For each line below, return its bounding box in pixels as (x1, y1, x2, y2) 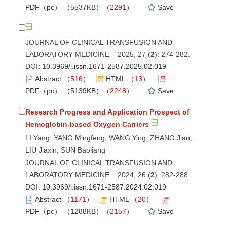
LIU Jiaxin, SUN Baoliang (25, 145, 105, 154)
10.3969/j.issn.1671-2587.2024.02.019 (42, 182, 166, 191)
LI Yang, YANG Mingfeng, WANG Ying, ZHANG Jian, (25, 133, 192, 142)
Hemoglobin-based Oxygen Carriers (25, 120, 149, 128)
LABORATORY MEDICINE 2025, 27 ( (25, 50, 150, 58)
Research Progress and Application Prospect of (25, 107, 190, 116)
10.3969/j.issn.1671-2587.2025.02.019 (42, 62, 166, 70)
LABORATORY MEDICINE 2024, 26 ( (25, 170, 150, 179)
